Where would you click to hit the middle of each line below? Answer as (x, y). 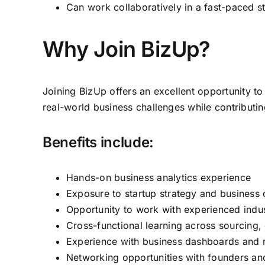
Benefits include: (98, 142)
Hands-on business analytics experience (159, 177)
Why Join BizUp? (127, 49)
